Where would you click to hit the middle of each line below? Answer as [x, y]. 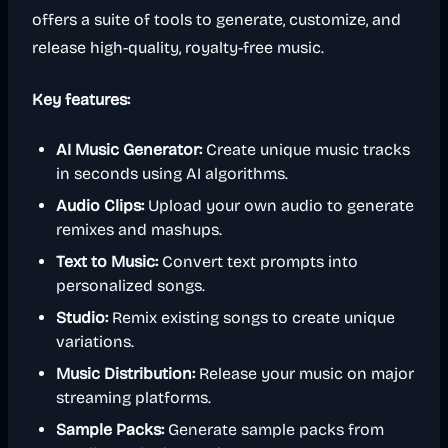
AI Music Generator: [129, 149]
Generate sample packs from [274, 429]
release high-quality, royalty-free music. [178, 47]
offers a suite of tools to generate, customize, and [216, 19]
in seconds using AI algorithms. [172, 173]
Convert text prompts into [258, 261]
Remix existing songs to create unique [251, 317]
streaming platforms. [133, 397]
